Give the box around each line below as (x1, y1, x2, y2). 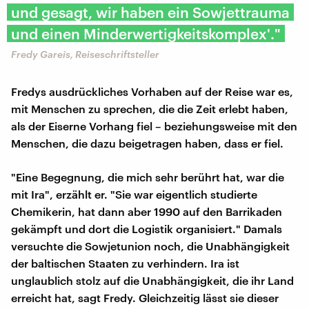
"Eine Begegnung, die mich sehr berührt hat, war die (11, 170, 284, 183)
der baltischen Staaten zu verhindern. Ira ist (11, 256, 239, 270)
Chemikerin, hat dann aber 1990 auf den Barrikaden (11, 204, 282, 218)
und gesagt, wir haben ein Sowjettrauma (11, 3, 290, 21)
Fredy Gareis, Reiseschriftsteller (11, 48, 159, 60)
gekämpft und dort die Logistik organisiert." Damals (11, 221, 282, 235)
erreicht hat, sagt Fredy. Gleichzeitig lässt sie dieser (11, 290, 279, 304)
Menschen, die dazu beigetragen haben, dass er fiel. (11, 136, 283, 150)
